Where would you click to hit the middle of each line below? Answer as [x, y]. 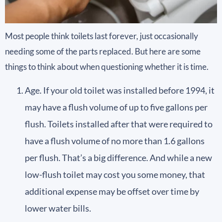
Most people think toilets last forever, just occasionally [102, 36]
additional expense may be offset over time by [112, 191]
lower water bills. [58, 208]
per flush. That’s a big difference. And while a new [118, 157]
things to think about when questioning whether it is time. [107, 67]
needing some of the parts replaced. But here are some [103, 52]
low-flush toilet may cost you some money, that [115, 174]
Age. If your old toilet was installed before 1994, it [120, 90]
